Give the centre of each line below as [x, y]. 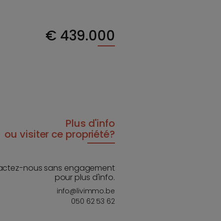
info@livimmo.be [86, 191]
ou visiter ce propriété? [60, 134]
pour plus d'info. [85, 177]
